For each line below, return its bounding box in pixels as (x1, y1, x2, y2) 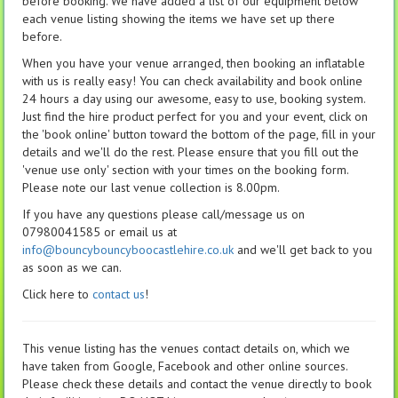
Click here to (22, 285, 92, 302)
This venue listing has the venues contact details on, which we (22, 339, 350, 356)
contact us (92, 285, 145, 302)
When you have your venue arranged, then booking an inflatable (22, 54, 365, 71)
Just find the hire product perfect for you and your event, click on (22, 107, 368, 124)
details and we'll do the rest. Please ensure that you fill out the (22, 143, 359, 160)
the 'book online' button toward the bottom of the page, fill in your (22, 125, 376, 142)
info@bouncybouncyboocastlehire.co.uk (22, 241, 234, 258)
